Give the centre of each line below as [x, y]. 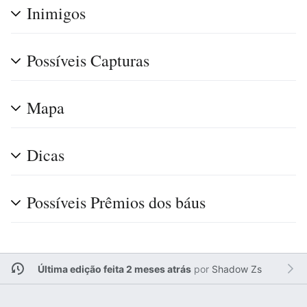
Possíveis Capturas [88, 60]
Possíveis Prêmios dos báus [116, 202]
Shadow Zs [236, 269]
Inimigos [56, 13]
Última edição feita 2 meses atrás [114, 269]
